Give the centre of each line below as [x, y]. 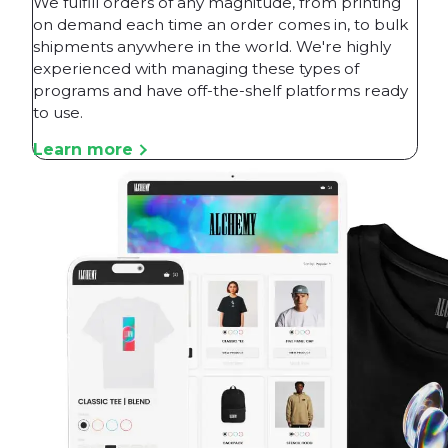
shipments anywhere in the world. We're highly [212, 46]
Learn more [83, 149]
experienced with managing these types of [196, 68]
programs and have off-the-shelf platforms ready [220, 90]
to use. [58, 112]
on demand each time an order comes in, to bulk [220, 24]
